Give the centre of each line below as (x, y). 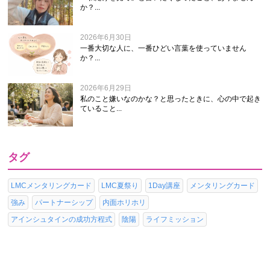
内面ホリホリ (124, 203)
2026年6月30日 (106, 38)
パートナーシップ (64, 203)
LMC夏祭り (120, 186)
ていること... (101, 109)
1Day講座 (165, 186)
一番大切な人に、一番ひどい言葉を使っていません (164, 49)
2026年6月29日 (106, 88)
